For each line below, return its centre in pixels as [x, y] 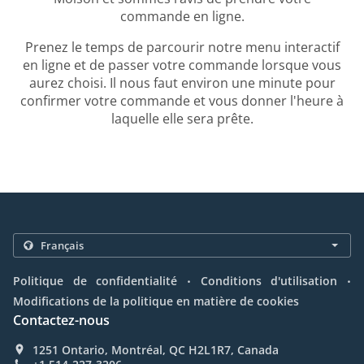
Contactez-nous [61, 321]
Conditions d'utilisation [269, 281]
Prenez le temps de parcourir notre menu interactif [182, 48]
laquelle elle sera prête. [182, 119]
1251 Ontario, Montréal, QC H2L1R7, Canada [156, 350]
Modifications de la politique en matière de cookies [156, 301]
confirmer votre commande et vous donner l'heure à [182, 101]
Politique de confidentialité [95, 281]
